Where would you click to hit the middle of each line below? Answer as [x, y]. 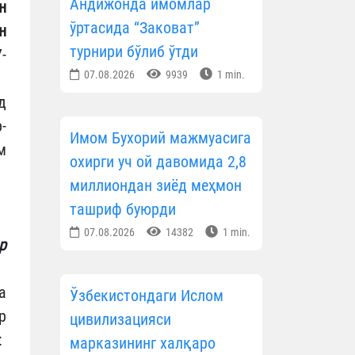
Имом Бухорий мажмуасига [160, 138]
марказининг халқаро [143, 344]
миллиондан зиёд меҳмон [156, 186]
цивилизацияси [120, 320]
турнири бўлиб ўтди [134, 52]
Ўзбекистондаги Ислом [147, 296]
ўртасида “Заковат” [135, 28]
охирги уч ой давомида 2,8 [158, 162]
